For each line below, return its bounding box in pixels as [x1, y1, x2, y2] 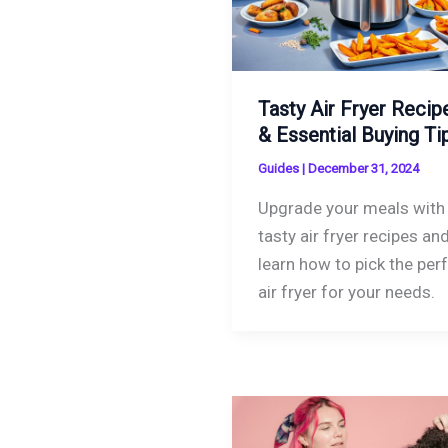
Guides [257, 161, 299, 177]
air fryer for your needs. [257, 281, 435, 302]
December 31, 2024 [307, 161, 419, 177]
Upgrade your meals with [257, 197, 445, 218]
